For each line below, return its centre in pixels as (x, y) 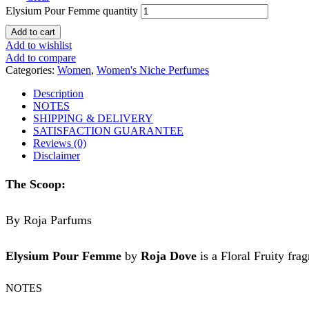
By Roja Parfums (49, 220)
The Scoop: (36, 185)
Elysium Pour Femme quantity (72, 10)
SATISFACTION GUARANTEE (108, 130)
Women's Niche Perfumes (153, 70)
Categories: (31, 70)
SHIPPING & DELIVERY (93, 118)
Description (58, 93)
